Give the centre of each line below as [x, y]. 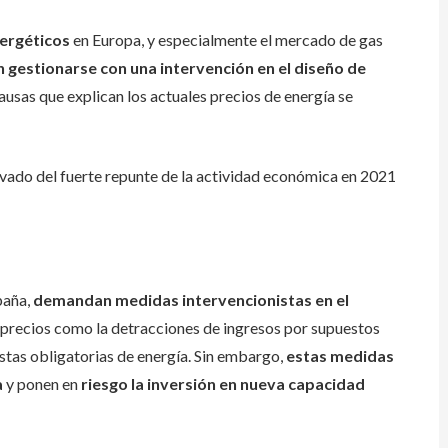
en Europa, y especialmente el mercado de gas [226, 39]
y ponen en [42, 383]
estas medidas [340, 355]
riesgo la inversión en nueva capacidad [223, 383]
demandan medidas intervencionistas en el [191, 299]
